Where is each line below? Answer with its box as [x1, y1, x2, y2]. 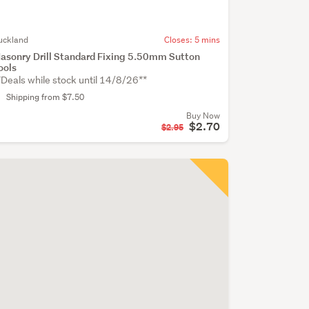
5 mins [194, 34, 220, 46]
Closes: [163, 34, 195, 46]
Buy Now [186, 110, 220, 122]
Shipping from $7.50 [6, 91, 84, 103]
